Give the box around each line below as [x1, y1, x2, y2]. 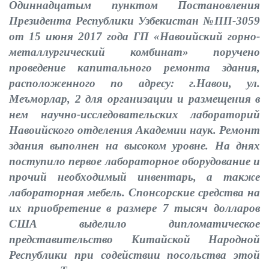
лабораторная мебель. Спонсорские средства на [9, 186, 260, 199]
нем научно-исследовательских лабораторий [9, 108, 260, 121]
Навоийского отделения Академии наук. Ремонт [9, 124, 260, 136]
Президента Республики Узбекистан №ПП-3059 [9, 14, 260, 27]
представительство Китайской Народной [9, 233, 260, 246]
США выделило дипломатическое [9, 217, 260, 230]
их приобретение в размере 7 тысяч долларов [9, 202, 260, 214]
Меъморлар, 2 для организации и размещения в [9, 92, 260, 105]
